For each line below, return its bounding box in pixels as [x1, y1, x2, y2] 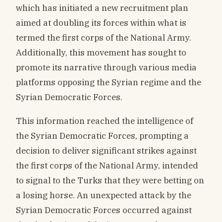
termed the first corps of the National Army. [16, 31, 191, 43]
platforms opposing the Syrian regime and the [16, 76, 201, 88]
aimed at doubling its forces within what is [16, 16, 186, 28]
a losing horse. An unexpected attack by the [16, 189, 191, 201]
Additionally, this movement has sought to [16, 46, 186, 58]
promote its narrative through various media [16, 61, 197, 73]
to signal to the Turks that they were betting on [16, 174, 204, 186]
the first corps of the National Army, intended [16, 160, 198, 171]
